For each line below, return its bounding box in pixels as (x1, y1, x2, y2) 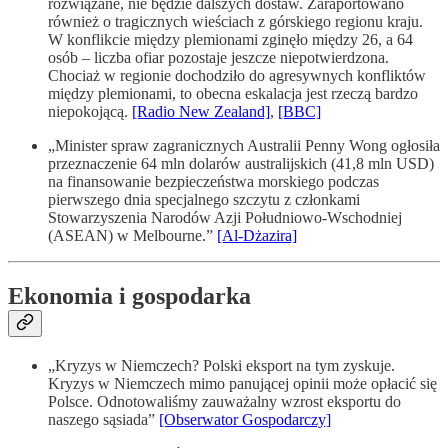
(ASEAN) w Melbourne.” (48, 226, 217, 244)
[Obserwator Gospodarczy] (159, 410, 331, 428)
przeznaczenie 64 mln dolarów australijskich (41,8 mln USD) (48, 154, 434, 172)
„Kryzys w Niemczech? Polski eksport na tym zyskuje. (48, 356, 395, 374)
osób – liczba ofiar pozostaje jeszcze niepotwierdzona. (48, 48, 389, 66)
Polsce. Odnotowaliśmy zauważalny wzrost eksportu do (48, 392, 401, 410)
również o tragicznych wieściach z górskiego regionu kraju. (48, 12, 423, 30)
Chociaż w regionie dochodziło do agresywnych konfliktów (48, 66, 426, 84)
